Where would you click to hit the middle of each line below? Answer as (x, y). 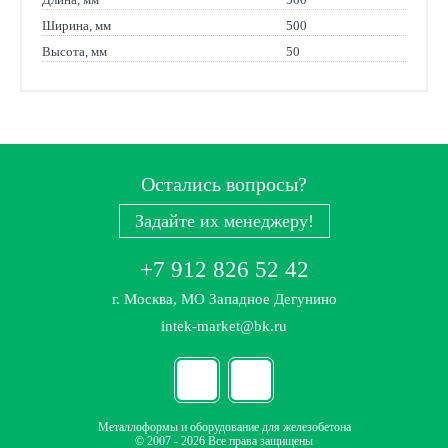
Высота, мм (74, 51)
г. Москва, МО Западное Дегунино (224, 299)
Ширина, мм (76, 25)
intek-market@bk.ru (224, 326)
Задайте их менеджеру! (224, 221)
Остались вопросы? (224, 184)
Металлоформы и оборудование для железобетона (224, 427)
